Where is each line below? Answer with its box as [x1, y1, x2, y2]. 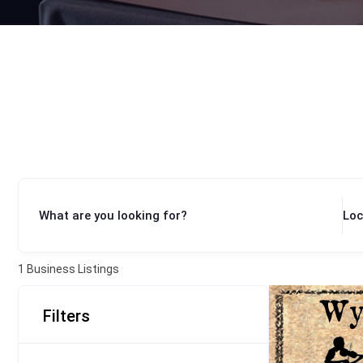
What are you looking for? [39, 208, 187, 223]
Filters [43, 306, 90, 326]
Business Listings [24, 263, 119, 275]
